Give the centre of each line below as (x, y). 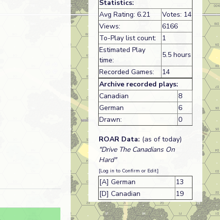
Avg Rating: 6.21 (124, 14)
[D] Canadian (120, 193)
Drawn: (110, 119)
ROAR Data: (119, 139)
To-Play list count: (127, 38)
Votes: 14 (177, 14)
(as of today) (161, 139)
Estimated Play (122, 50)
